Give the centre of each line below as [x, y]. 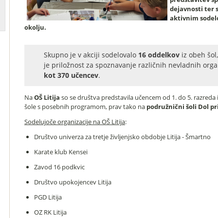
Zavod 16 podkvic [59, 167]
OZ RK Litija [50, 212]
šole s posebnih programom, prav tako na [85, 106]
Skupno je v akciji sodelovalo [91, 54]
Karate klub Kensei [61, 152]
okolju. [35, 27]
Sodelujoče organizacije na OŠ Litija [75, 121]
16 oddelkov [160, 54]
